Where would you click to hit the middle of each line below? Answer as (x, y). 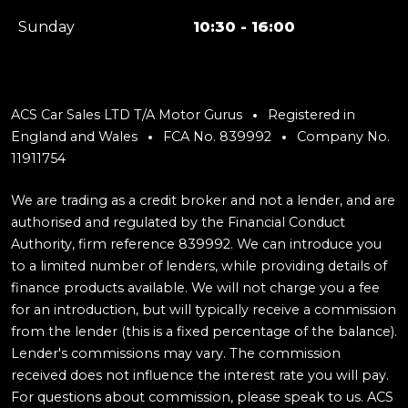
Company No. (342, 136)
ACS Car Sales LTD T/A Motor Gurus (128, 114)
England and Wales (76, 136)
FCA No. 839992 (217, 136)
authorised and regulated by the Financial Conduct (178, 223)
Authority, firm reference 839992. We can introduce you (196, 245)
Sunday (46, 26)
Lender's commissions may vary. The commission (176, 354)
